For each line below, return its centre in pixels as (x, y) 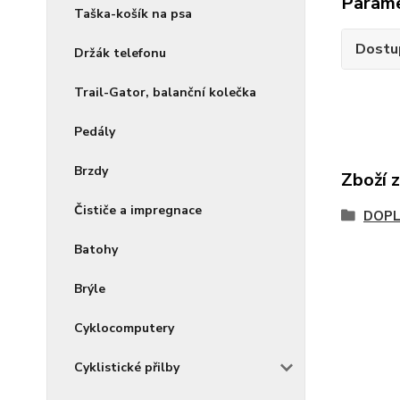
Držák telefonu (120, 53)
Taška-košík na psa (133, 14)
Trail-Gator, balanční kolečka (165, 92)
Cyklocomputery (124, 328)
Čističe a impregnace (138, 210)
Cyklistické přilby (127, 367)
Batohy (96, 250)
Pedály (95, 132)
